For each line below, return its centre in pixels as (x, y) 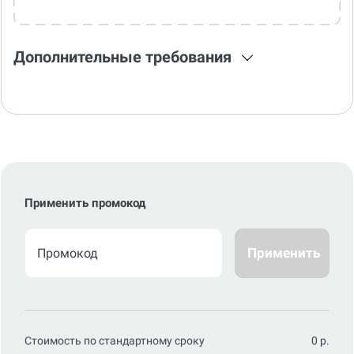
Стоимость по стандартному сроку (115, 322)
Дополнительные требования (122, 38)
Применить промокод (85, 184)
